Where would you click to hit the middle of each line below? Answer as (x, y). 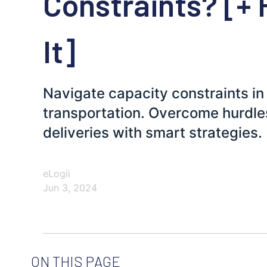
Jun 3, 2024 (70, 188)
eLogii (57, 174)
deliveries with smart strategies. (153, 133)
